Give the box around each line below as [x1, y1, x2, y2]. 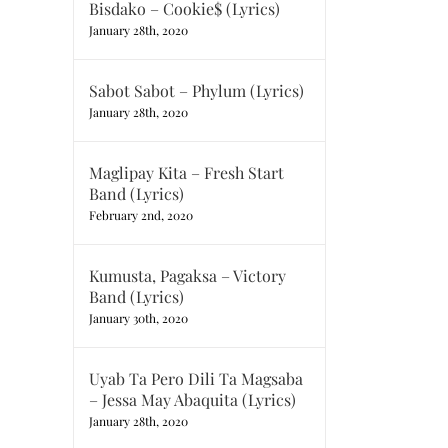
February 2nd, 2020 [89, 207, 193, 223]
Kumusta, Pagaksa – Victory [89, 265, 286, 286]
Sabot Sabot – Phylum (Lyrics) [89, 80, 304, 101]
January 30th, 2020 [89, 310, 188, 326]
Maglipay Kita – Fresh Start [89, 162, 284, 183]
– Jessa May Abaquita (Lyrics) [89, 389, 296, 410]
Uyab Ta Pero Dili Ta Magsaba [89, 368, 303, 389]
